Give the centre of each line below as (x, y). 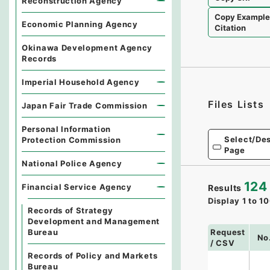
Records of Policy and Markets (93, 256)
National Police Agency (72, 163)
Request (228, 232)
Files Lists (236, 104)
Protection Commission (71, 140)
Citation (231, 28)
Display (224, 201)
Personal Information (66, 129)
